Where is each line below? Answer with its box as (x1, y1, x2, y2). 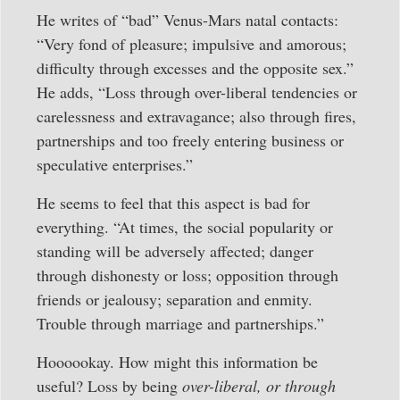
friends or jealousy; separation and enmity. (37, 287, 312, 310)
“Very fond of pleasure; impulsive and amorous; (37, 32, 346, 54)
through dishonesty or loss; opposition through (37, 263, 338, 286)
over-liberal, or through (182, 374, 336, 396)
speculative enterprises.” (37, 153, 193, 175)
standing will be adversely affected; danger (37, 239, 313, 262)
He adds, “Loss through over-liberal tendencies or (37, 80, 357, 103)
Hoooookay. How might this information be (37, 350, 318, 372)
